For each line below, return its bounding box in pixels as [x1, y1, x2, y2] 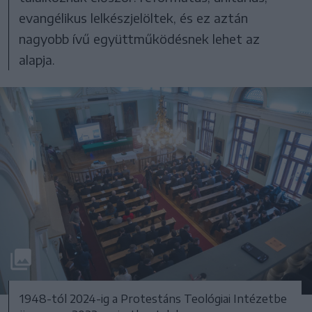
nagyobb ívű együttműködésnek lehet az [19, 30, 260, 47]
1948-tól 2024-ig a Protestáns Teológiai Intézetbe [19, 291, 287, 306]
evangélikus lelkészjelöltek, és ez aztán [19, 9, 249, 26]
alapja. [19, 51, 56, 68]
